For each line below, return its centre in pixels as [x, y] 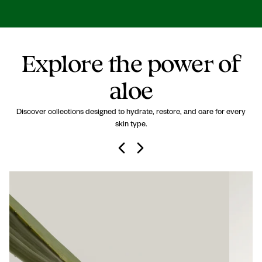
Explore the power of [131, 64]
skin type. [131, 123]
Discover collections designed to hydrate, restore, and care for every [131, 111]
